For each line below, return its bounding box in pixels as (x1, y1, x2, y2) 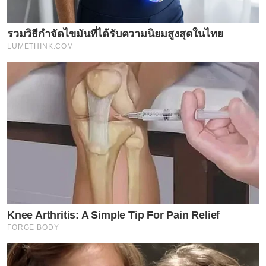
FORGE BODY (7, 223, 59, 232)
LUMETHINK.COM (7, 42, 74, 51)
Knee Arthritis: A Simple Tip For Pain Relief (7, 208, 220, 221)
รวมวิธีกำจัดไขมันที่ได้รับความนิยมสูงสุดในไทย (7, 28, 224, 40)
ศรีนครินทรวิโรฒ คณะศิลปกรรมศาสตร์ (7, 19, 176, 31)
